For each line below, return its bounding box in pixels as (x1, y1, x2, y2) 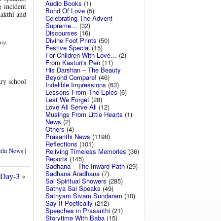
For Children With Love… (45, 50, 117, 60)
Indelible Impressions (45, 80, 106, 89)
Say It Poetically (45, 198, 93, 208)
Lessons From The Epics (45, 87, 117, 97)
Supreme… (45, 21, 77, 30)
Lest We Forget (45, 95, 89, 104)
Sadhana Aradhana (45, 169, 100, 178)
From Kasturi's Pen (45, 58, 100, 67)
